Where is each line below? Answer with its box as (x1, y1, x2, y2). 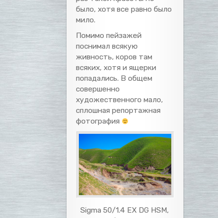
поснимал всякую (76, 41, 138, 51)
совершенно (76, 84, 120, 93)
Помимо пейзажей (76, 30, 142, 40)
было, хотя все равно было (76, 4, 172, 14)
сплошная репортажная (76, 105, 161, 115)
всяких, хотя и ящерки (76, 62, 157, 72)
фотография (76, 116, 122, 126)
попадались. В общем (76, 73, 153, 83)
